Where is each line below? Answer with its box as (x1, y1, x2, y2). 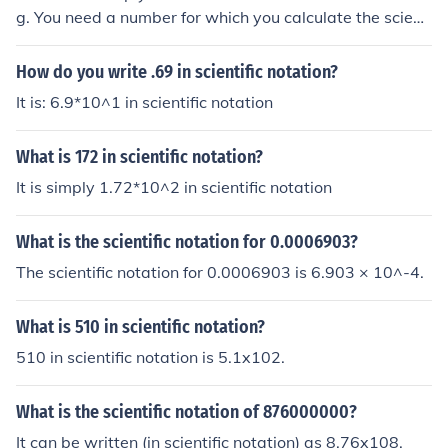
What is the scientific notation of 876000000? (16, 401, 357, 423)
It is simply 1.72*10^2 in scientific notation (16, 177, 332, 197)
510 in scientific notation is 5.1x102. (16, 347, 285, 367)
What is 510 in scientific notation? (16, 316, 265, 338)
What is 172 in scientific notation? (16, 146, 263, 168)
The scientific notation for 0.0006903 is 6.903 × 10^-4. (16, 262, 424, 282)
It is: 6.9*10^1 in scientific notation (16, 92, 273, 112)
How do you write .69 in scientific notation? (16, 61, 338, 83)
